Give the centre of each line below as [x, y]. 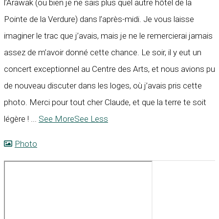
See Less [91, 119]
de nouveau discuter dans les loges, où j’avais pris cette [103, 85]
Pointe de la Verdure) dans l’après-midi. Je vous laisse [99, 19]
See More [56, 119]
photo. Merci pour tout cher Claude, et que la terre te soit [105, 102]
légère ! [17, 119]
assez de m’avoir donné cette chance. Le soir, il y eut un [103, 52]
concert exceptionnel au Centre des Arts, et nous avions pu [109, 69]
